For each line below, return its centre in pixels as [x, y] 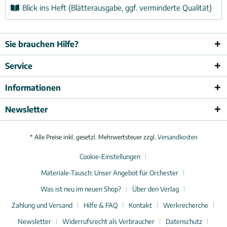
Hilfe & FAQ [100, 205]
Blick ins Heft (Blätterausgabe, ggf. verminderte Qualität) [116, 8]
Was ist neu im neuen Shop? [81, 189]
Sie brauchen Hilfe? [42, 44]
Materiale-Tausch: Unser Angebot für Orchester [110, 173]
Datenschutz [184, 222]
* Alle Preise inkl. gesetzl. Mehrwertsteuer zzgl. [93, 137]
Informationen [33, 87]
